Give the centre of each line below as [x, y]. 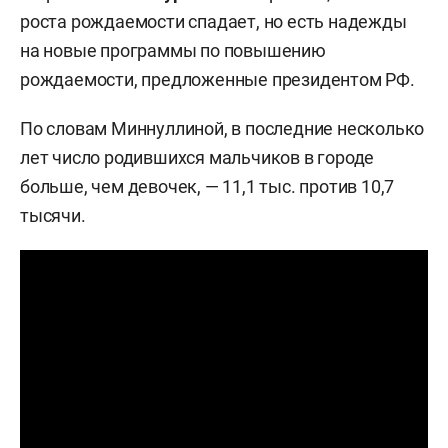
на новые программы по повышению [173, 50]
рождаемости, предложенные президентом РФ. [217, 79]
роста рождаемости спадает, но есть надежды [213, 21]
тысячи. [53, 215]
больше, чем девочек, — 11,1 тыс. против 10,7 [207, 186]
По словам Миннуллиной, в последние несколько [222, 128]
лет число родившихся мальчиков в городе [197, 157]
